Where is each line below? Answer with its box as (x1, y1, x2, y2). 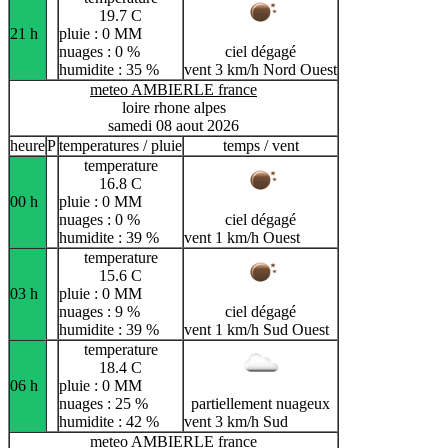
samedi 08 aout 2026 (108, 117, 239, 135)
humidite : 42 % (59, 413, 159, 431)
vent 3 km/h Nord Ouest (184, 61, 337, 79)
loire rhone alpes (121, 99, 226, 117)
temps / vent (222, 137, 299, 155)
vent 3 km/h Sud (184, 413, 288, 431)
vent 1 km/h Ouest (184, 229, 300, 247)
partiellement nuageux (191, 395, 330, 413)
